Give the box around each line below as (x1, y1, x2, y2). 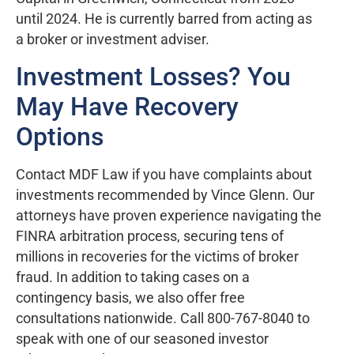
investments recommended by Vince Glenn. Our (16, 186, 314, 203)
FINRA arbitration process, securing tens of (16, 228, 284, 244)
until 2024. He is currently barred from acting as (16, 11, 312, 28)
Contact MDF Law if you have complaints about (16, 166, 312, 183)
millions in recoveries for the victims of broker (16, 248, 299, 265)
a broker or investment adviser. (16, 32, 209, 48)
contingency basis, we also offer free (16, 289, 245, 306)
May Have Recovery (16, 91, 239, 122)
